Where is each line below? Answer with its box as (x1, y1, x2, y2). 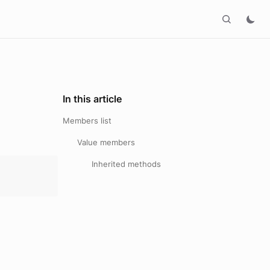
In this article (63, 93, 122, 105)
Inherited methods (92, 159, 161, 169)
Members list (63, 116, 111, 125)
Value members (77, 137, 135, 147)
